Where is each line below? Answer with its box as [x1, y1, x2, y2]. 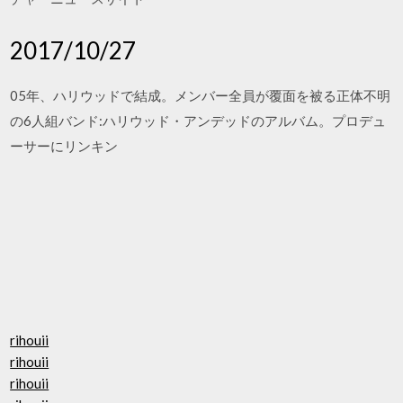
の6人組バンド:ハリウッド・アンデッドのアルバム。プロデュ [10, 112, 387, 129]
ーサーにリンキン [10, 137, 119, 154]
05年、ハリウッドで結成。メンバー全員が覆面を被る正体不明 [10, 86, 391, 103]
